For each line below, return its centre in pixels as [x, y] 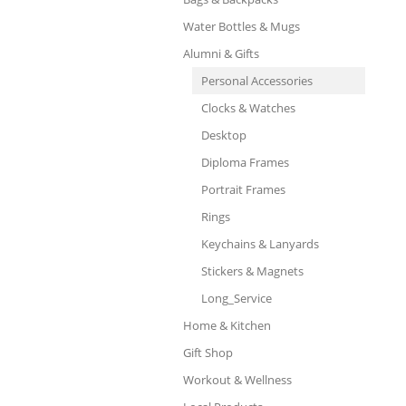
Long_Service [237, 298]
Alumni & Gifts [221, 53]
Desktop [224, 135]
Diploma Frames [245, 162]
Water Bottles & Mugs [242, 26]
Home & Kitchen [227, 325]
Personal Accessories [257, 81]
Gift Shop [208, 353]
